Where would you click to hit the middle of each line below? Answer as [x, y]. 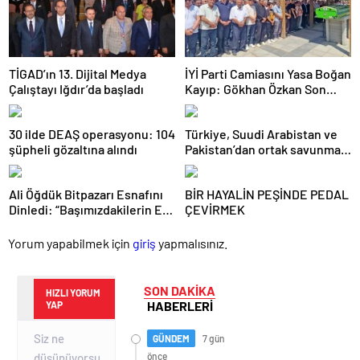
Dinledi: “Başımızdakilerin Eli [89, 210]
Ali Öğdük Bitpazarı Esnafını [86, 194]
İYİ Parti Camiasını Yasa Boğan [268, 74]
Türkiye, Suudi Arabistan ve [261, 134]
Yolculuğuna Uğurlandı [248, 104]
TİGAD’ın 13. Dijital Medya [78, 74]
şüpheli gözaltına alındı [73, 149]
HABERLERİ [180, 306]
